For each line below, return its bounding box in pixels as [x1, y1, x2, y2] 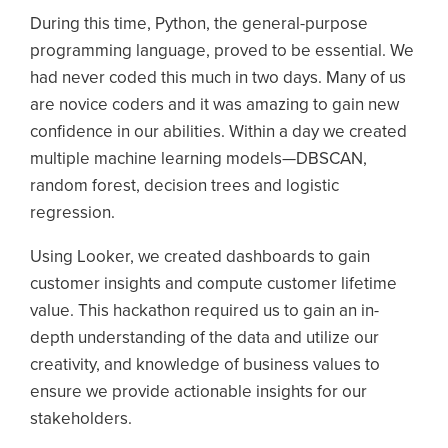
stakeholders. [30, 408, 132, 430]
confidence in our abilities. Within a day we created [30, 121, 407, 143]
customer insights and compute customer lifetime [30, 273, 397, 295]
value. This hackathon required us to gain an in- [30, 300, 379, 322]
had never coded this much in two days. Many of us [30, 67, 406, 89]
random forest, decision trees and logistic [30, 175, 339, 197]
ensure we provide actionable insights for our [30, 381, 367, 403]
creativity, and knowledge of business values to [30, 354, 380, 376]
